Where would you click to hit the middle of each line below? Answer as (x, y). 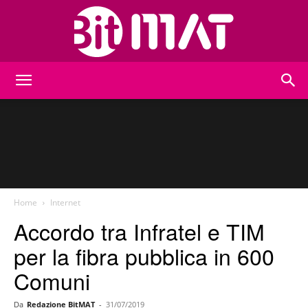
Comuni (52, 280)
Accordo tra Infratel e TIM (139, 231)
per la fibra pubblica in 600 (144, 256)
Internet (65, 202)
